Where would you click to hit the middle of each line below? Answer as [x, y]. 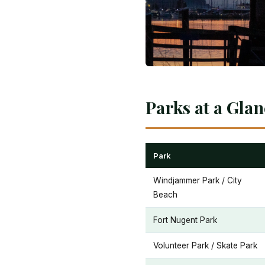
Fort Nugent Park [185, 220]
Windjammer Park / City [198, 180]
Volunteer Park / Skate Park [205, 245]
